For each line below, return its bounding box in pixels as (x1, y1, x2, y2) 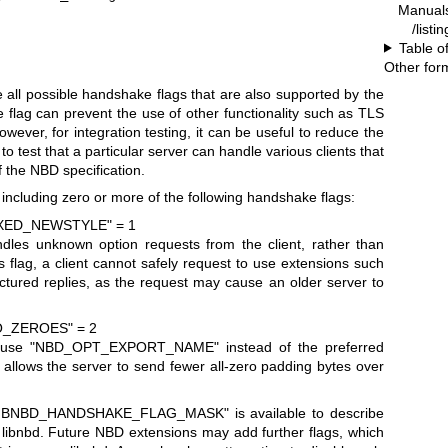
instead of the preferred (218, 339, 385, 356)
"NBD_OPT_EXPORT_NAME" (29, 339, 219, 356)
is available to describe (228, 404, 384, 421)
